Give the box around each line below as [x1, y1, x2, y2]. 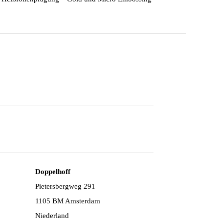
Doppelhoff [35, 167, 70, 175]
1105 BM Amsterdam [35, 197, 100, 205]
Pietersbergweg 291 [35, 182, 95, 190]
